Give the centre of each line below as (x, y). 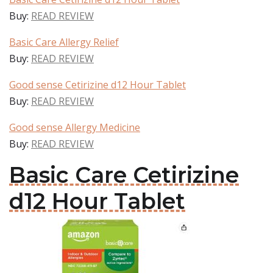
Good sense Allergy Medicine (75, 127)
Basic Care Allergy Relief (64, 42)
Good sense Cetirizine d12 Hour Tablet (97, 85)
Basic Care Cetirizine (124, 175)
